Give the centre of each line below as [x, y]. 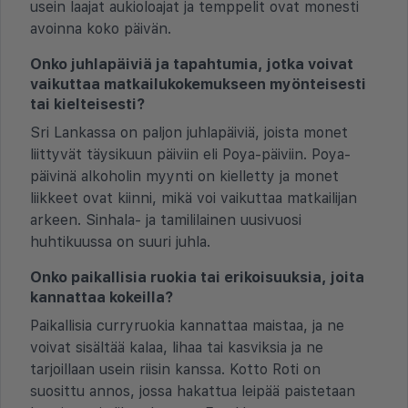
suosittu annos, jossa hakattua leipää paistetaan [193, 391]
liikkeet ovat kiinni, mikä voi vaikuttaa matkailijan [194, 198]
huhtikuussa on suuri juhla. [120, 241]
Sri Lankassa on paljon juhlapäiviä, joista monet [189, 132]
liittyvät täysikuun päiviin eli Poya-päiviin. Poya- [190, 154]
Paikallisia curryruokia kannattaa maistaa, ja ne [187, 325]
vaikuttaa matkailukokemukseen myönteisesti [198, 84]
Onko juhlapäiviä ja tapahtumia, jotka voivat [192, 64]
